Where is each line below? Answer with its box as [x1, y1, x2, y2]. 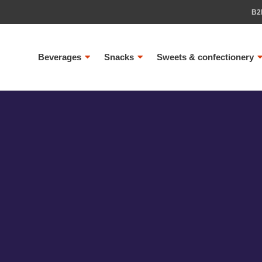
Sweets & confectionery [157, 51, 254, 62]
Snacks [104, 51, 135, 62]
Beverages [38, 51, 82, 62]
